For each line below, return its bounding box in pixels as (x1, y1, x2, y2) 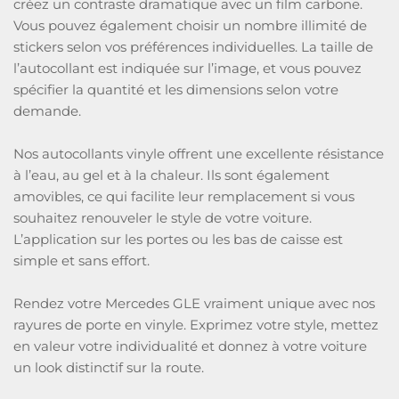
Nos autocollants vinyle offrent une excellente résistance (13, 145, 384, 162)
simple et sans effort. (13, 252, 150, 269)
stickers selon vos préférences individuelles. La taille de (13, 38, 373, 55)
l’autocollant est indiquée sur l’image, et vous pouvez (13, 60, 362, 77)
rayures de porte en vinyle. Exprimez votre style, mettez (13, 316, 379, 333)
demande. (13, 102, 81, 119)
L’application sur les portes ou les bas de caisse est (13, 231, 343, 248)
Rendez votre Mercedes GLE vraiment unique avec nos (13, 295, 375, 312)
